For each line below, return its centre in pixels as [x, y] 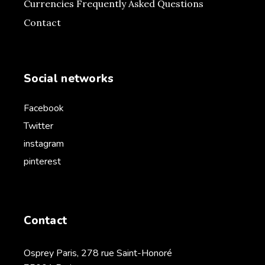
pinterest [43, 162]
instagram [44, 144]
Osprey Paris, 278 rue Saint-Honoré [98, 253]
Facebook [44, 109]
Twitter [39, 126]
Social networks [69, 79]
